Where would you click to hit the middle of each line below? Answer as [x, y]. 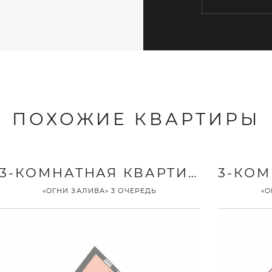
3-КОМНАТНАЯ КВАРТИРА [192, 172]
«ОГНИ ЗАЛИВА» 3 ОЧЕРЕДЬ [100, 190]
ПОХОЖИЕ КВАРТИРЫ [136, 119]
